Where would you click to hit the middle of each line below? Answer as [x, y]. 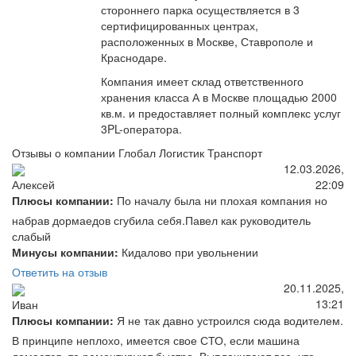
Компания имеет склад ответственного [202, 81]
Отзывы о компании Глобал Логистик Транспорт [137, 153]
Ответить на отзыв [60, 272]
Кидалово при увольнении [188, 252]
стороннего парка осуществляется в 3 [200, 10]
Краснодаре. [134, 57]
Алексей [33, 185]
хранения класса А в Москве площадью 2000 [219, 97]
